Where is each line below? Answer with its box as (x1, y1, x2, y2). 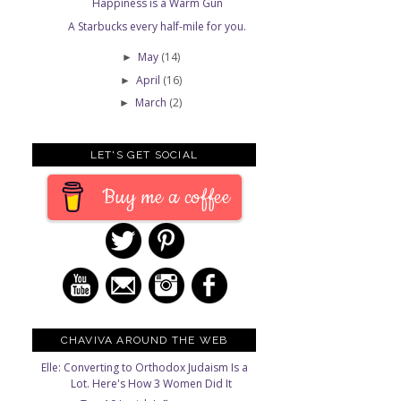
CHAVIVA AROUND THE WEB (60, 333, 228, 346)
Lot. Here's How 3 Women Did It (70, 375, 232, 391)
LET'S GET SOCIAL (90, 149, 199, 162)
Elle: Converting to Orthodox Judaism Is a (40, 359, 248, 375)
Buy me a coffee (101, 183, 231, 212)
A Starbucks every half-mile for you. (68, 19, 247, 35)
